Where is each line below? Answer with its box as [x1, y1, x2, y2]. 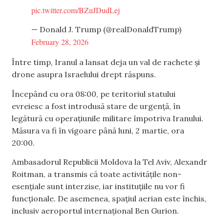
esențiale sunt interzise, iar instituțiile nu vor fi [12, 181, 185, 192]
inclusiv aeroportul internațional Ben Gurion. [12, 206, 179, 216]
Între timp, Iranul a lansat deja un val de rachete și [12, 57, 200, 67]
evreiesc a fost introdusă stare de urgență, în [12, 101, 180, 111]
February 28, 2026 [31, 37, 88, 47]
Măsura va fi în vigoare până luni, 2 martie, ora [12, 125, 184, 135]
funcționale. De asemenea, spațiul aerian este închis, [12, 194, 206, 204]
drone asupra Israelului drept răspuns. [12, 69, 156, 80]
